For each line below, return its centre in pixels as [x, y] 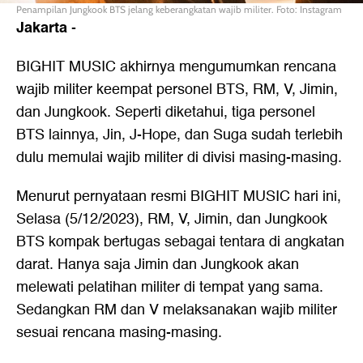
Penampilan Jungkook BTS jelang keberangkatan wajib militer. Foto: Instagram [179, 9]
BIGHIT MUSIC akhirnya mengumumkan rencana [176, 67]
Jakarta [42, 28]
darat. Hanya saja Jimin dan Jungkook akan [158, 265]
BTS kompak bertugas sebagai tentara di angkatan [180, 242]
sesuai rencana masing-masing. [119, 333]
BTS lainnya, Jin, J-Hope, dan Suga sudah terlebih [179, 135]
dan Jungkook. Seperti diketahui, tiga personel [166, 112]
